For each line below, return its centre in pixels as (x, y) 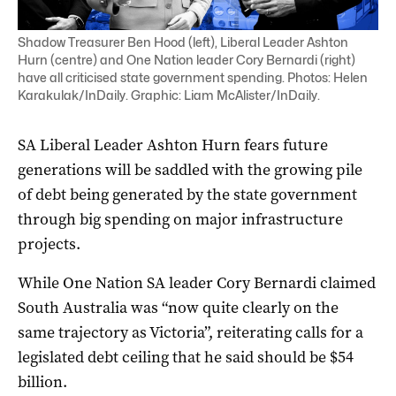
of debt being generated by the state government (187, 194)
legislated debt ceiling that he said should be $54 (186, 357)
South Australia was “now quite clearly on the (178, 307)
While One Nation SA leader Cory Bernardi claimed (197, 282)
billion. (42, 381)
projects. (49, 244)
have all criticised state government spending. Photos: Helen (193, 77)
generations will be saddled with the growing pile (190, 169)
